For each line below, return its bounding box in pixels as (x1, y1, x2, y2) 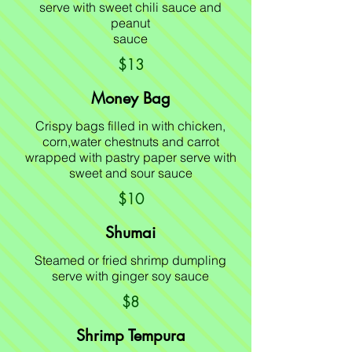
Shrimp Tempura (75, 325, 185, 346)
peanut (111, 15, 150, 31)
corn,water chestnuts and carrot (42, 134, 219, 149)
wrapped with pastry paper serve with (24, 149, 236, 165)
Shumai (105, 222, 156, 243)
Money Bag (90, 88, 170, 108)
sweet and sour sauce (68, 165, 192, 181)
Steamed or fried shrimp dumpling (35, 252, 226, 268)
